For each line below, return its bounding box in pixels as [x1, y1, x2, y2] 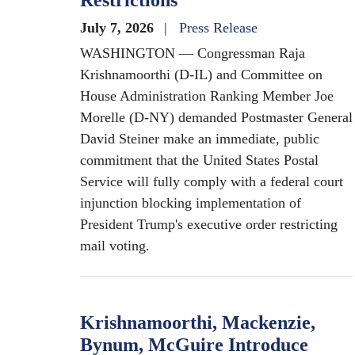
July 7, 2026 [80, 20, 158, 36]
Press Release [179, 20, 258, 36]
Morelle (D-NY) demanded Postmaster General [80, 109, 353, 125]
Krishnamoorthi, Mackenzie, [80, 312, 315, 333]
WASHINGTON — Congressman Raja [80, 45, 305, 61]
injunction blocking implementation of [80, 195, 301, 211]
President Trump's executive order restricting [80, 216, 338, 232]
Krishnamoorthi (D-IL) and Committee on [80, 67, 323, 82]
